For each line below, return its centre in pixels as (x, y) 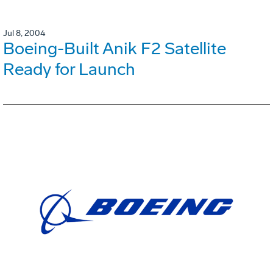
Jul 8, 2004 (24, 34)
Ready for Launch (69, 69)
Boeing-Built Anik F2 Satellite (115, 49)
